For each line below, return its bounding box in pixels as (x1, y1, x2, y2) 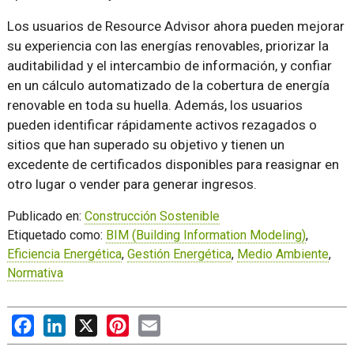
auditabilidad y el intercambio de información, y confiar (6, 58, 332, 74)
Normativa (6, 265, 63, 281)
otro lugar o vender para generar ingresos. (6, 176, 257, 193)
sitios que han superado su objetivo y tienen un (6, 137, 284, 153)
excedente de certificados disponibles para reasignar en (6, 156, 339, 173)
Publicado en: (6, 209, 85, 224)
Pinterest (128, 314, 180, 330)
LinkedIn (65, 314, 113, 330)
